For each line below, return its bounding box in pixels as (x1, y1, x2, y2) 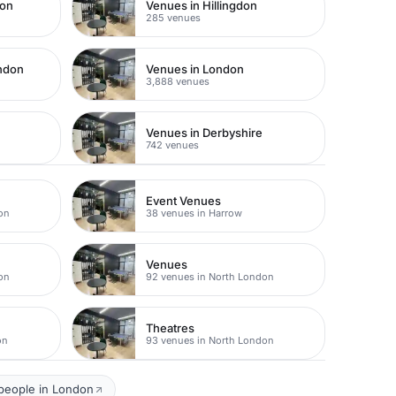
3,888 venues (146, 74, 210, 88)
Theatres (146, 320, 195, 335)
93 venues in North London (146, 333, 275, 346)
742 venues (146, 138, 200, 151)
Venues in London (146, 61, 245, 76)
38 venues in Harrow (146, 206, 243, 219)
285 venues (146, 11, 202, 24)
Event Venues (146, 193, 222, 208)
